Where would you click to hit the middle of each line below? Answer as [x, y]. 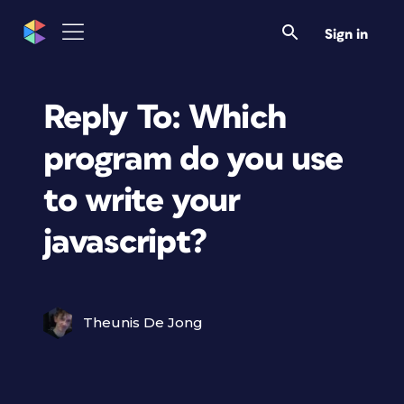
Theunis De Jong [143, 322]
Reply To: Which [165, 118]
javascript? [125, 242]
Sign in [346, 34]
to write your [142, 201]
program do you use [193, 159]
